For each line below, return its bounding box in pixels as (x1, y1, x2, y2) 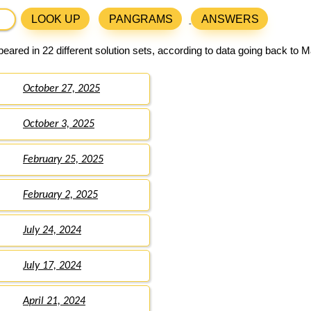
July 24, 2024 (23, 225, 81, 237)
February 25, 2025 (23, 154, 103, 166)
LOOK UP (31, 13, 81, 26)
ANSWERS (201, 13, 260, 26)
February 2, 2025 (23, 190, 98, 201)
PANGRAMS (109, 13, 174, 26)
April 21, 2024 (23, 296, 85, 308)
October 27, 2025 (23, 83, 100, 95)
